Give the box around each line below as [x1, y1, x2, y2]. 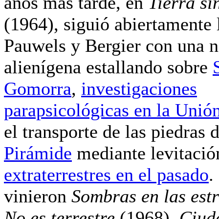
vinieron [4, 185, 71, 206]
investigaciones [81, 78, 197, 99]
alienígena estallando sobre [4, 56, 213, 77]
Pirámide [4, 142, 72, 163]
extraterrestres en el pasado [4, 164, 209, 185]
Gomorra [4, 78, 71, 99]
